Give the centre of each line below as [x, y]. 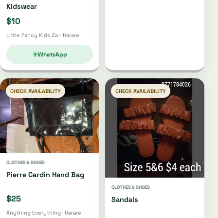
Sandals [125, 200]
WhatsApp [52, 54]
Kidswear [22, 7]
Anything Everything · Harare [44, 213]
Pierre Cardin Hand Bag [45, 175]
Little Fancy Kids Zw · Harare [43, 35]
